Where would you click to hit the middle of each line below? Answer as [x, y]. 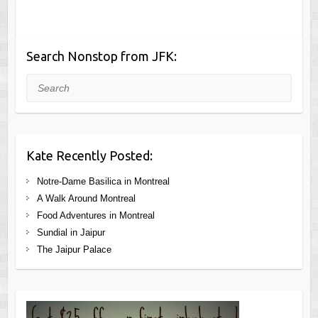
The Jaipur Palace [74, 249]
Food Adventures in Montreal [95, 215]
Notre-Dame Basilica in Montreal [103, 181]
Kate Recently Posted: [89, 155]
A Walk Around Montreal [86, 198]
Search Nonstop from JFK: [101, 56]
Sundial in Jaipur [71, 232]
